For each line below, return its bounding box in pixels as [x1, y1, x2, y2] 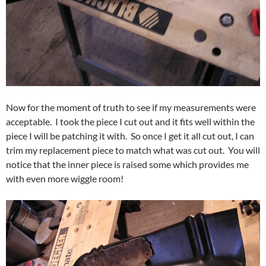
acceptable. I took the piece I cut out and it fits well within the [6, 116, 255, 128]
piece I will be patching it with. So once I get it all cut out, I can [6, 130, 254, 142]
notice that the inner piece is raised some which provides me [6, 159, 249, 170]
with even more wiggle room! [6, 173, 123, 185]
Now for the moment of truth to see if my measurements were [6, 102, 256, 113]
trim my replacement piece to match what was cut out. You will [6, 144, 260, 156]
